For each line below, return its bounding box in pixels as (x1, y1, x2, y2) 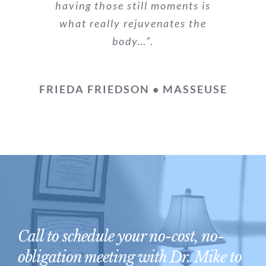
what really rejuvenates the (59, 16, 207, 30)
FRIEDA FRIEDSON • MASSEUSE (39, 82, 227, 96)
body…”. (112, 34, 154, 47)
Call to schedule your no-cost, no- (18, 227, 224, 246)
